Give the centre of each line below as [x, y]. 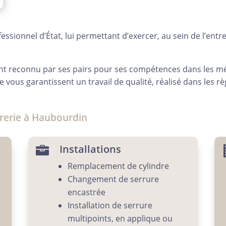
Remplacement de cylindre [118, 166]
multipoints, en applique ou [120, 219]
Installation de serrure [110, 206]
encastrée [86, 192]
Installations [90, 149]
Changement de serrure [113, 179]
